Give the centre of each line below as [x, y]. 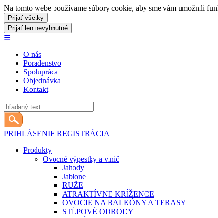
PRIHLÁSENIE [29, 134]
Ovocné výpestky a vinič [81, 159]
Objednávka [42, 81]
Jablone [74, 176]
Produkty [37, 150]
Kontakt [36, 89]
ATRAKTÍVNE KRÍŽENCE [108, 194]
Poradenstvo [42, 63]
